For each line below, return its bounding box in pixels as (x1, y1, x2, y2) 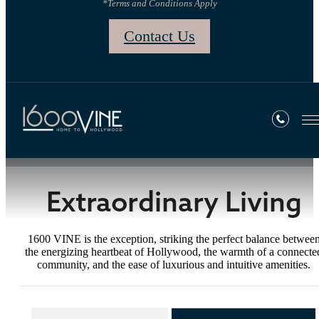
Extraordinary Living (46, 184, 302, 219)
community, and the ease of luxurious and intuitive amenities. (37, 258, 310, 271)
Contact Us (124, 27, 195, 46)
